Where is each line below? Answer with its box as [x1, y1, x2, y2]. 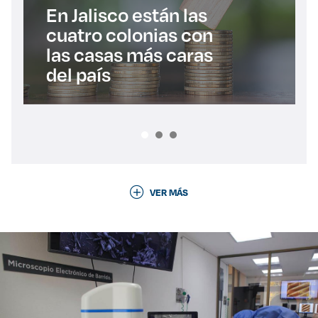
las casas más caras [45, 41, 213, 69]
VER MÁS [150, 185, 188, 199]
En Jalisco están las [45, 1, 207, 29]
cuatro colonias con [45, 21, 213, 49]
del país [45, 61, 111, 89]
